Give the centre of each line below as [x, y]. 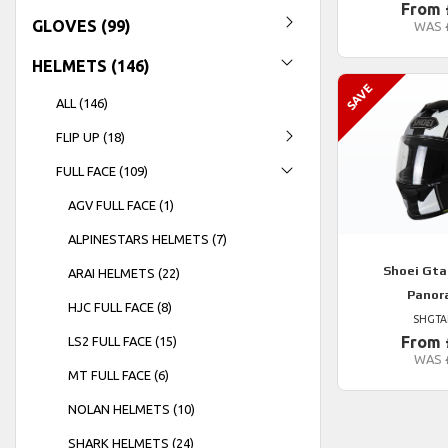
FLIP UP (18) [90, 136]
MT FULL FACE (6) [118, 374]
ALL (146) [82, 102]
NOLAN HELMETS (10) [131, 408]
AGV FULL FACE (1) [121, 204]
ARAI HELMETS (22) [124, 272]
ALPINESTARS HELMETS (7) [147, 238]
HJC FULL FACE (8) [120, 306]
